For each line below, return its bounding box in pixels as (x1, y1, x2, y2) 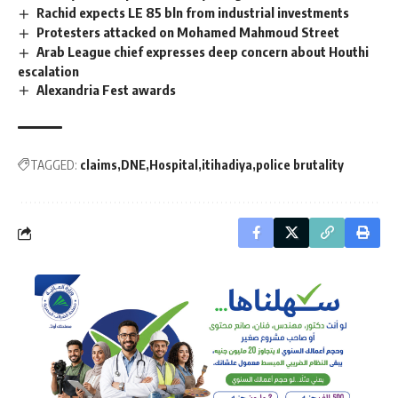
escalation (18, 62, 79, 79)
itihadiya (202, 157, 252, 173)
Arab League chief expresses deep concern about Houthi (36, 43, 370, 60)
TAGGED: (30, 157, 77, 173)
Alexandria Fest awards (36, 81, 177, 98)
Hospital (149, 157, 198, 173)
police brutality (256, 157, 344, 173)
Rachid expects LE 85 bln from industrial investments (36, 4, 350, 20)
